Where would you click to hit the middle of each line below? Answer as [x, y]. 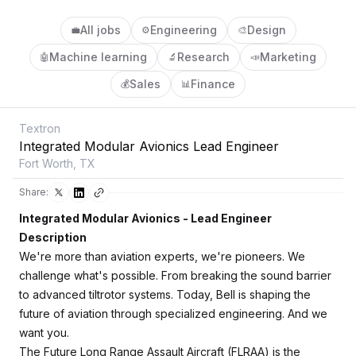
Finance [213, 84]
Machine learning [98, 57]
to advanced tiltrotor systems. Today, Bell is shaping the [165, 294]
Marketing [288, 57]
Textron [40, 128]
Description [53, 237]
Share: [34, 192]
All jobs [100, 30]
